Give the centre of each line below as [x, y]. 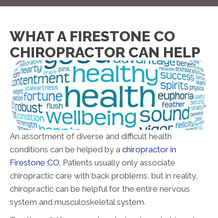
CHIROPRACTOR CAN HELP [105, 53]
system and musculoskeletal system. [78, 202]
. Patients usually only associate [117, 163]
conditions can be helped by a [66, 150]
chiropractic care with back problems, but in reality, [104, 176]
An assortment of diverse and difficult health [91, 136]
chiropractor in [149, 150]
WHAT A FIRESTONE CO [92, 36]
